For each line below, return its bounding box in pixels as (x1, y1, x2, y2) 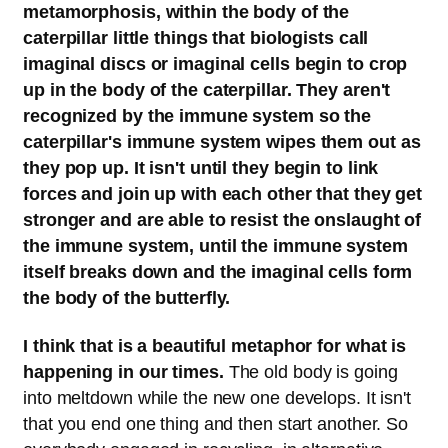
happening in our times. (23, 362, 229, 383)
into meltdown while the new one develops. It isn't (23, 388, 411, 409)
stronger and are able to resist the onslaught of (23, 210, 422, 231)
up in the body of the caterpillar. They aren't (23, 80, 391, 101)
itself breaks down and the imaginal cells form (23, 262, 413, 283)
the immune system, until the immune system (23, 236, 408, 257)
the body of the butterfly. (23, 288, 231, 309)
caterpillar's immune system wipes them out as (23, 132, 421, 153)
